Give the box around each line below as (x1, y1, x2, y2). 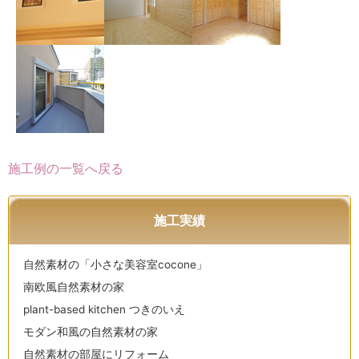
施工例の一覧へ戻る (8, 160, 123, 177)
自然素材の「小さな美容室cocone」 (23, 258, 208, 272)
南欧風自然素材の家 (23, 280, 124, 294)
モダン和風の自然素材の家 (23, 325, 158, 339)
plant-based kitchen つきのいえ (23, 303, 185, 317)
